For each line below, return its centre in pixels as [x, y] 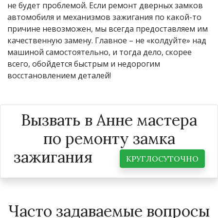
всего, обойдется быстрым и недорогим [84, 64]
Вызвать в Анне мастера [109, 120]
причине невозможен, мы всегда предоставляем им [108, 28]
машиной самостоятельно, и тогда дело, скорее [100, 52]
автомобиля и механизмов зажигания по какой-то [104, 17]
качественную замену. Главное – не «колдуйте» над [107, 40]
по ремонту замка [109, 138]
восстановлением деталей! [59, 75]
